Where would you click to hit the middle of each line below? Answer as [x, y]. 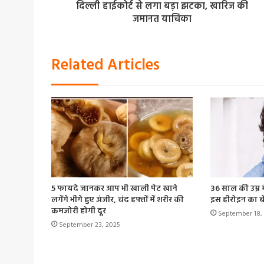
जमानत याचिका [162, 20]
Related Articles [105, 66]
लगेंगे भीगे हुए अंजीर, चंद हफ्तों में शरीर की [118, 200]
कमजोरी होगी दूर [79, 211]
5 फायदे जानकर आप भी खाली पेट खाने [114, 189]
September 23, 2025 [90, 225]
